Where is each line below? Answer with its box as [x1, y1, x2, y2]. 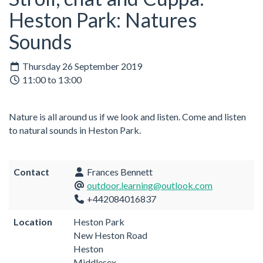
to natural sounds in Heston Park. [9, 124, 141, 136]
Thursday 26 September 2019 [21, 60, 142, 72]
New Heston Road [73, 229, 147, 241]
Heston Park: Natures [9, 8, 197, 32]
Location [14, 215, 52, 227]
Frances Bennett [85, 166, 153, 177]
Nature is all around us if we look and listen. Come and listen [9, 110, 246, 122]
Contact [14, 166, 49, 177]
